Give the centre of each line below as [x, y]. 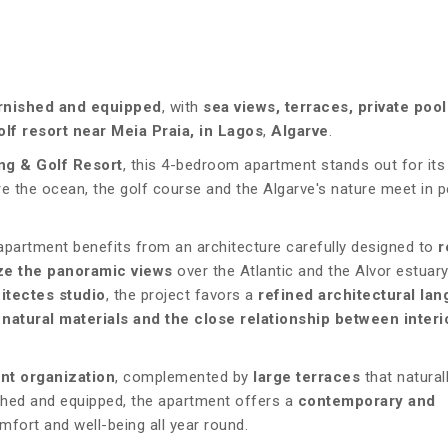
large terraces [306, 377]
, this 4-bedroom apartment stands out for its [283, 165]
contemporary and [366, 401]
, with [182, 107]
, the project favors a [181, 295]
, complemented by [184, 377]
